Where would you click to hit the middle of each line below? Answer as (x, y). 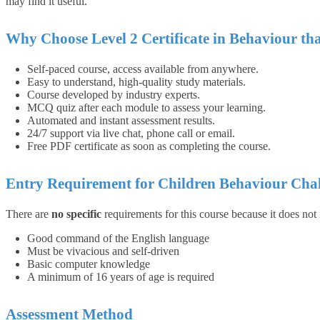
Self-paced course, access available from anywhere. (143, 69)
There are (29, 214)
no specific (76, 214)
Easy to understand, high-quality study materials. (136, 81)
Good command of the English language (118, 238)
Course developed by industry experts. (114, 94)
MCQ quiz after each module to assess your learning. (146, 107)
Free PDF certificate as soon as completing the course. (149, 146)
